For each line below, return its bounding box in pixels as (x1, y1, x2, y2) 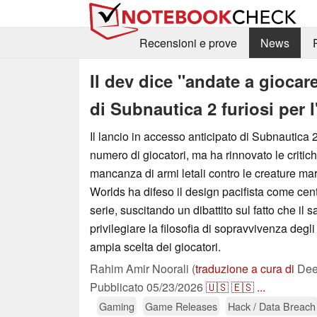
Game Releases (145, 298, 217, 313)
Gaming (99, 298, 134, 313)
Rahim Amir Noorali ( (90, 260, 195, 277)
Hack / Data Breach (228, 298, 316, 313)
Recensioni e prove (139, 35, 237, 52)
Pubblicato (90, 278, 146, 295)
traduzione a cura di (195, 260, 294, 277)
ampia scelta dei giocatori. (90, 238, 221, 255)
